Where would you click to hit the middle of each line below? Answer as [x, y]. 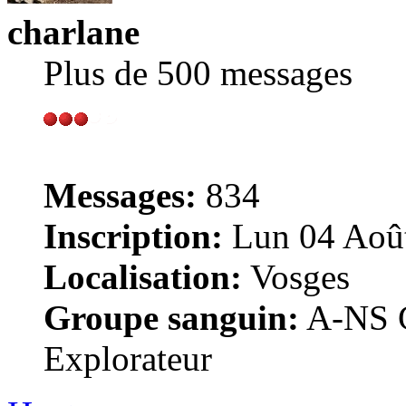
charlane [73, 32]
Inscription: [133, 236]
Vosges [296, 276]
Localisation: [143, 276]
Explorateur [128, 358]
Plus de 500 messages [198, 72]
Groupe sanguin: [171, 317]
